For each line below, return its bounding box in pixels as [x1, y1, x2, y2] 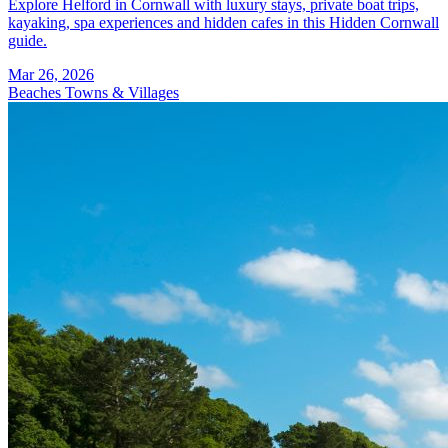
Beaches [8, 83, 65, 101]
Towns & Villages [65, 83, 179, 101]
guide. [8, 31, 47, 49]
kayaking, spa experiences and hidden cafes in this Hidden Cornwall [8, 13, 439, 31]
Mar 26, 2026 [8, 65, 94, 83]
